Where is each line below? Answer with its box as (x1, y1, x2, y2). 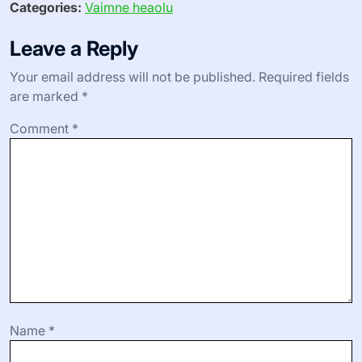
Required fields (259, 68, 349, 85)
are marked (10, 87, 82, 104)
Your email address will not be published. (10, 68, 255, 85)
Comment (10, 120, 72, 137)
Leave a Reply (10, 36, 138, 61)
